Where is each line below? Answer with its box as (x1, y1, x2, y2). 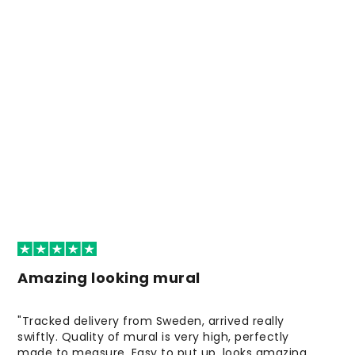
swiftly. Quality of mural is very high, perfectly (17, 329, 289, 345)
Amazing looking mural (17, 268, 200, 288)
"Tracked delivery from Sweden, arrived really (17, 313, 284, 330)
